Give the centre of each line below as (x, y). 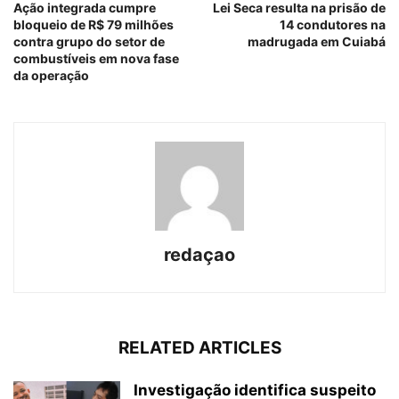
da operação (51, 76)
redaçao (199, 255)
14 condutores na (333, 25)
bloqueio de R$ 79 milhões (94, 25)
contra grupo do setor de (89, 42)
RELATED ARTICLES (199, 348)
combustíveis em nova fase (96, 59)
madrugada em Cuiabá (317, 42)
